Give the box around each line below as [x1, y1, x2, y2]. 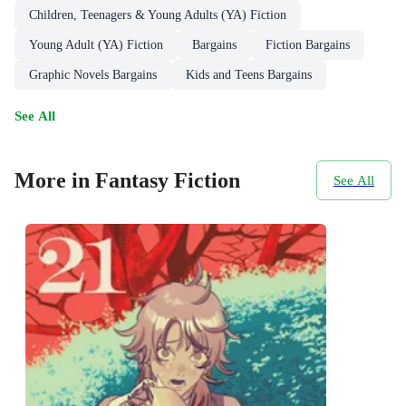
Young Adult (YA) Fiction [29, 38, 163, 53]
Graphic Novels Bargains [29, 68, 157, 82]
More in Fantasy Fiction [14, 169, 240, 193]
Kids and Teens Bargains [186, 68, 312, 82]
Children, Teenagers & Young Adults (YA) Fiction [29, 8, 286, 23]
